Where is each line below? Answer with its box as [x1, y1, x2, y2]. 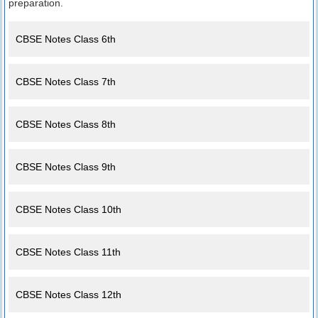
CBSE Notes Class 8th [16, 119, 116, 131]
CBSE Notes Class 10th [16, 204, 121, 216]
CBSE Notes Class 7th [16, 76, 116, 88]
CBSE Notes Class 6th [16, 33, 116, 45]
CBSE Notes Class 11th [16, 246, 121, 258]
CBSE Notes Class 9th [16, 161, 116, 173]
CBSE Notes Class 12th [16, 289, 121, 301]
